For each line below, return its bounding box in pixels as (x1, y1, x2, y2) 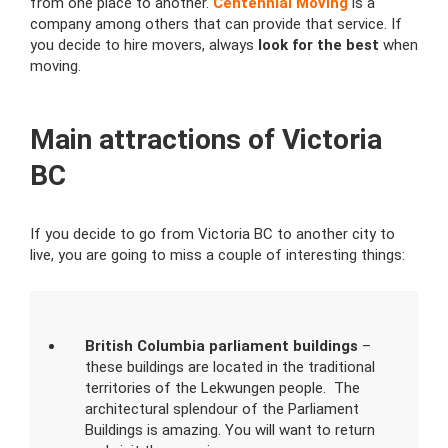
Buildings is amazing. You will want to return (85, 421, 375, 439)
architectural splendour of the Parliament (85, 400, 359, 418)
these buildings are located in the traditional (85, 358, 375, 376)
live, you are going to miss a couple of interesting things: (30, 246, 405, 264)
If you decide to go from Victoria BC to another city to (30, 225, 395, 243)
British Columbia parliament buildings (85, 337, 358, 355)
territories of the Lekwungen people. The (85, 379, 360, 397)
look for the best (258, 36, 379, 54)
